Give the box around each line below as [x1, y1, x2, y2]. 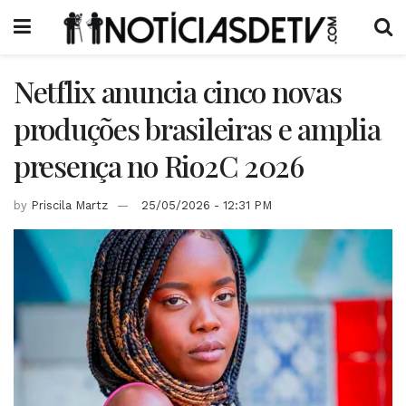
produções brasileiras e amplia [14, 109, 381, 148]
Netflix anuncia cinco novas [14, 72, 342, 111]
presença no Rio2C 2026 [14, 146, 304, 185]
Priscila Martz [31, 198, 108, 212]
